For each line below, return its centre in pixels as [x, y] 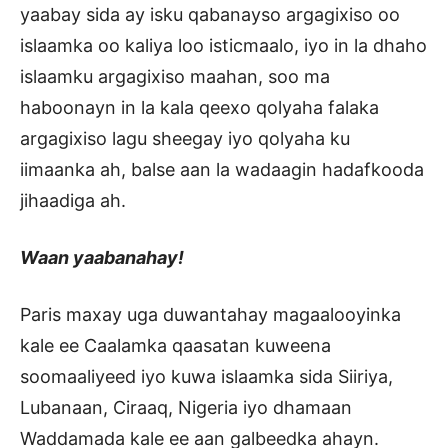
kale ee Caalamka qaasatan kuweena [175, 346]
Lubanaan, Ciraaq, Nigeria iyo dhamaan [186, 408]
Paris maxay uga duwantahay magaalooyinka [210, 315]
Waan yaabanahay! [102, 258]
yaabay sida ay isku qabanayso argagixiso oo [210, 15]
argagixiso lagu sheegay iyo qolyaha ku [185, 139]
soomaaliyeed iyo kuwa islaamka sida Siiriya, [206, 377]
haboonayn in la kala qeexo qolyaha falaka [199, 108]
